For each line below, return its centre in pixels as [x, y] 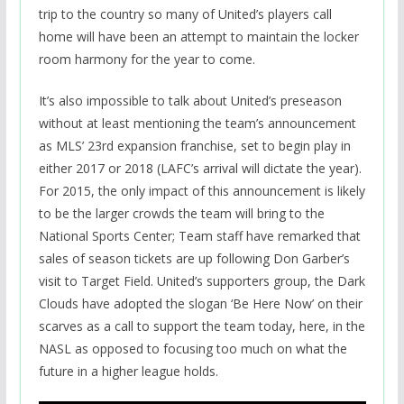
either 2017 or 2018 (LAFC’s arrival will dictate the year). [200, 169]
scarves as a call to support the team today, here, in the [202, 326]
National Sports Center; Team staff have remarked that [199, 236]
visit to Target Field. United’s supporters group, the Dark [202, 281]
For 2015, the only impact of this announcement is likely [202, 191]
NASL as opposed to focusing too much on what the [193, 349]
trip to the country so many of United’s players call [185, 14]
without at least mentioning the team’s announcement [197, 124]
